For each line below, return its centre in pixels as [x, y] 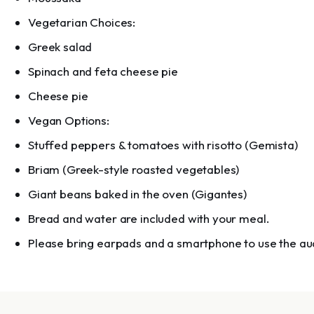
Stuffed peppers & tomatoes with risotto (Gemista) [163, 145]
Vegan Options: [69, 120]
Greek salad [60, 47]
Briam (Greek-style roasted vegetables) [134, 169]
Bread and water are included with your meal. [149, 218]
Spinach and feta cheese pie [103, 71]
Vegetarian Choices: [82, 22]
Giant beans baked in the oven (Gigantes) [137, 194]
